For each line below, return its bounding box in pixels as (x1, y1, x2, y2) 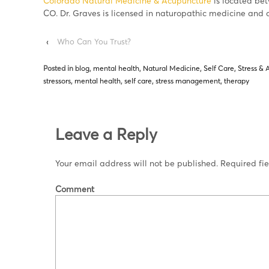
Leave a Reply (55, 124, 157, 144)
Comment (55, 184, 94, 195)
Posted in (43, 63, 75, 73)
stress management (156, 76, 220, 85)
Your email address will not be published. (55, 157, 218, 168)
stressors (43, 76, 71, 85)
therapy (224, 76, 249, 85)
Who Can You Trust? (57, 36, 131, 46)
